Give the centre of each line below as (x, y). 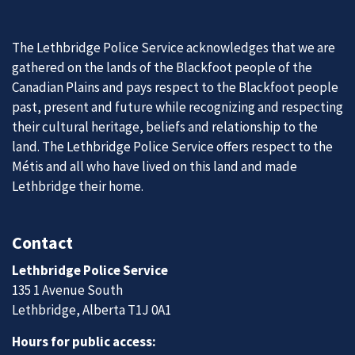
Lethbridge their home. (79, 186)
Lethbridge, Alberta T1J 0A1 (92, 310)
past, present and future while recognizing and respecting (177, 107)
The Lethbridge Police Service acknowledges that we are (174, 48)
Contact (42, 242)
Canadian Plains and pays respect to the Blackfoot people (175, 87)
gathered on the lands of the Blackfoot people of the (162, 67)
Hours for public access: (84, 342)
